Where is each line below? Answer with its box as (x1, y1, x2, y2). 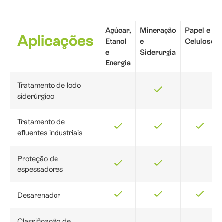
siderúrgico (17, 92, 54, 101)
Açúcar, (105, 26, 131, 35)
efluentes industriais (17, 128, 82, 137)
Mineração (140, 26, 176, 35)
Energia (105, 58, 131, 67)
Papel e (185, 26, 210, 35)
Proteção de (17, 154, 58, 163)
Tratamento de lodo (17, 81, 81, 90)
